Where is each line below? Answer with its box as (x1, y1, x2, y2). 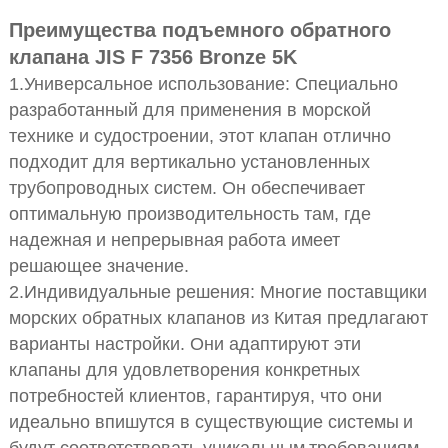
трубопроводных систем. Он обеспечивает (8, 178, 365, 199)
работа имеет (227, 230, 340, 251)
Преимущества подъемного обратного (8, 19, 391, 42)
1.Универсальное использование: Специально (8, 74, 398, 95)
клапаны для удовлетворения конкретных (8, 360, 360, 381)
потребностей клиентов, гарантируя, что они (8, 386, 382, 407)
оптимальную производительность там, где (8, 204, 371, 225)
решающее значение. (8, 256, 189, 277)
